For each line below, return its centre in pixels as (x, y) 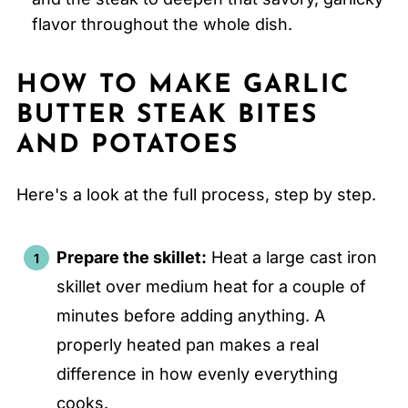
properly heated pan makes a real (187, 345)
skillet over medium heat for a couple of (211, 287)
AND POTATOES (127, 146)
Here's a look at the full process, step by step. (196, 195)
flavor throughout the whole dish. (162, 25)
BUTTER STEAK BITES (167, 116)
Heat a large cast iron (291, 258)
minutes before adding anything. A (190, 316)
